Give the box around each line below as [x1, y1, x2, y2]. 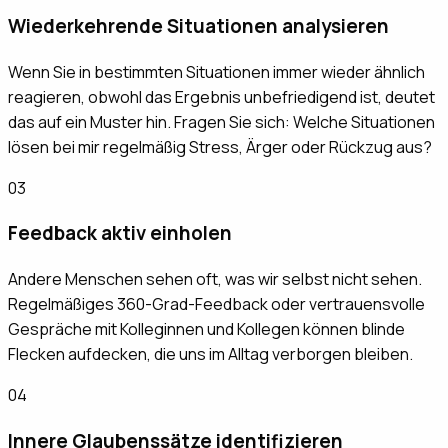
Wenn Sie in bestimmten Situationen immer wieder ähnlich [8, 60, 425, 83]
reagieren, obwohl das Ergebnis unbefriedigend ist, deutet [8, 85, 435, 108]
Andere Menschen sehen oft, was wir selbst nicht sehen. [8, 267, 422, 290]
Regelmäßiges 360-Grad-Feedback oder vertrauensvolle [8, 292, 425, 315]
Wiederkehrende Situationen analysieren [8, 12, 389, 39]
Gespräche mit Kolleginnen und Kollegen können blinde [8, 317, 405, 340]
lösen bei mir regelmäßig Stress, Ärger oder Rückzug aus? [8, 135, 432, 158]
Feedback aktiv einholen [8, 220, 232, 247]
